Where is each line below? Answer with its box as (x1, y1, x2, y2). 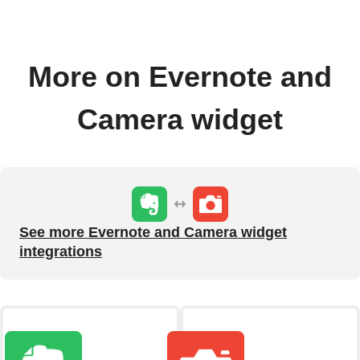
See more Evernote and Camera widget (19, 224, 287, 241)
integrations (19, 243, 102, 260)
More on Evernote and (28, 61, 332, 94)
